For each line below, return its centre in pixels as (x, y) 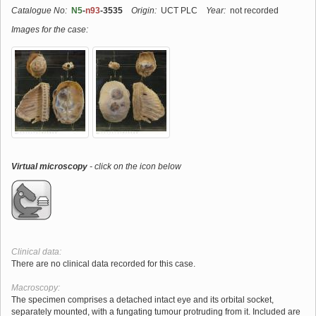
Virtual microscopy (49, 166)
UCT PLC (177, 10)
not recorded (252, 10)
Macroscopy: (36, 287)
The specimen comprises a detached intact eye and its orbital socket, (142, 299)
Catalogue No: (39, 10)
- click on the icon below (134, 166)
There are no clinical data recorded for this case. (103, 263)
